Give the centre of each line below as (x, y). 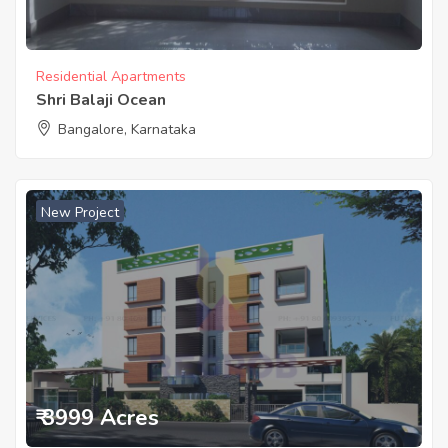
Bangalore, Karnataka (127, 130)
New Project (80, 213)
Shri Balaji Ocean (101, 100)
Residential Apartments (111, 77)
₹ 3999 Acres (97, 417)
